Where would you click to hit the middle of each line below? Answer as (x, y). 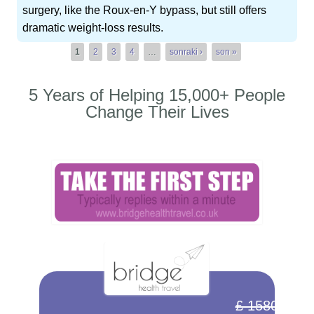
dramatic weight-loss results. (93, 28)
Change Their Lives (157, 112)
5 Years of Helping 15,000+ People (157, 95)
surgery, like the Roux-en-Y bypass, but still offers (145, 11)
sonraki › (186, 52)
